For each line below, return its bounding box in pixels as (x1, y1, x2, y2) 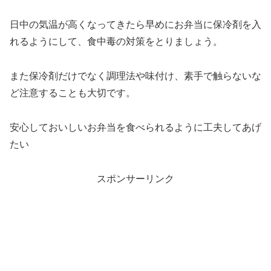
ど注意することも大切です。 (10, 88, 135, 99)
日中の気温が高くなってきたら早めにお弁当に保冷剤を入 (10, 19, 261, 30)
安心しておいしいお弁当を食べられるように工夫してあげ (10, 122, 261, 132)
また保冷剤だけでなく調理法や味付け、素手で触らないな (10, 71, 261, 82)
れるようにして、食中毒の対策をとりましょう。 (10, 36, 223, 47)
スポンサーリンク (97, 173, 174, 184)
